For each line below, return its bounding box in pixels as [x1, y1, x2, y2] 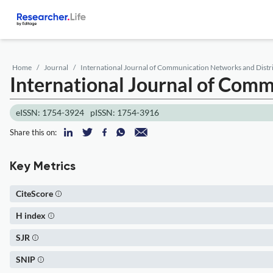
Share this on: [10, 127, 57, 137]
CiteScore [16, 188, 53, 199]
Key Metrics [10, 161, 76, 173]
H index [16, 210, 46, 221]
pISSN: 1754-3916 [90, 107, 159, 118]
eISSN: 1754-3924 [16, 107, 84, 118]
